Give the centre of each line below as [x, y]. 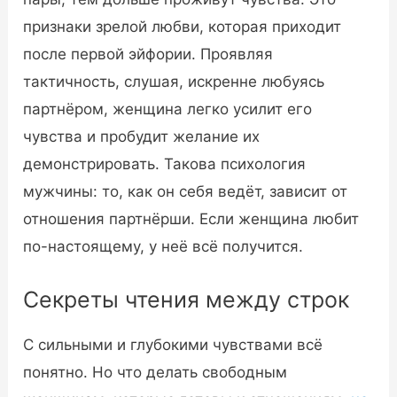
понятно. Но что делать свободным [156, 372]
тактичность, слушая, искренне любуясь [174, 82]
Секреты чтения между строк [187, 299]
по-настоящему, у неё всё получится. [163, 247]
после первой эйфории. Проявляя [148, 54]
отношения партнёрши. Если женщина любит [191, 219]
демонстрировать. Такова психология [165, 164]
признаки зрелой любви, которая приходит [183, 27]
